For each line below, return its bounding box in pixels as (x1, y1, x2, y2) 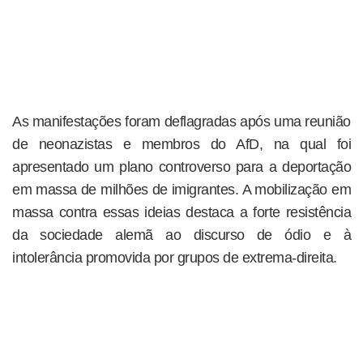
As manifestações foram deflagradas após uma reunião (12, 113, 351, 130)
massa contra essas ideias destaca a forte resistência (12, 204, 351, 221)
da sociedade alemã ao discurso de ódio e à (12, 227, 351, 244)
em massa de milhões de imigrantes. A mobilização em (12, 181, 351, 199)
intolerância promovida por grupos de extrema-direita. (12, 250, 337, 267)
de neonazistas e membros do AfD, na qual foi (12, 136, 351, 153)
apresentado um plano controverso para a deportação (12, 159, 351, 176)
